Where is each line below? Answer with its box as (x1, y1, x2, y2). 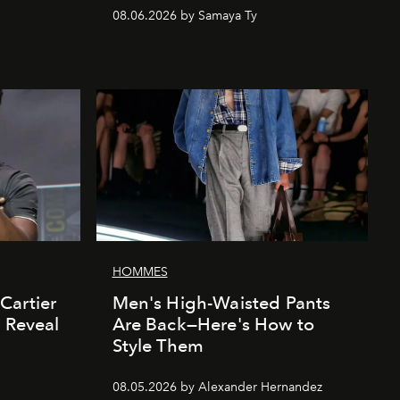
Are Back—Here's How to (112, 312, 315, 335)
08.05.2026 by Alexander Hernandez (112, 379, 322, 395)
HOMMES (112, 263, 168, 279)
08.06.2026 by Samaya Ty (112, 7, 257, 23)
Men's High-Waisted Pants (112, 291, 331, 313)
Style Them (112, 334, 204, 356)
